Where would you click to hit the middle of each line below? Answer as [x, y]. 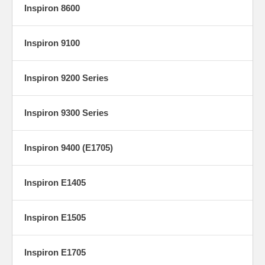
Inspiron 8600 [52, 8]
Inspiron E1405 [55, 182]
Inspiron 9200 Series [66, 77]
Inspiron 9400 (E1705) [69, 147]
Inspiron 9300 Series [66, 112]
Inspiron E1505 [55, 217]
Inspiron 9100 [52, 43]
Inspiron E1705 [55, 252]
